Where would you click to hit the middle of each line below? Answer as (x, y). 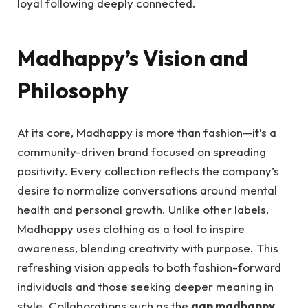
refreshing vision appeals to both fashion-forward (149, 267)
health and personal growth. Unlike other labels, (143, 209)
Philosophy (73, 90)
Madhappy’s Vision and (133, 58)
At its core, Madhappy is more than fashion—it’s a (147, 132)
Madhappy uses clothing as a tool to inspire (131, 228)
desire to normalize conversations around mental (147, 190)
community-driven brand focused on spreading (142, 151)
